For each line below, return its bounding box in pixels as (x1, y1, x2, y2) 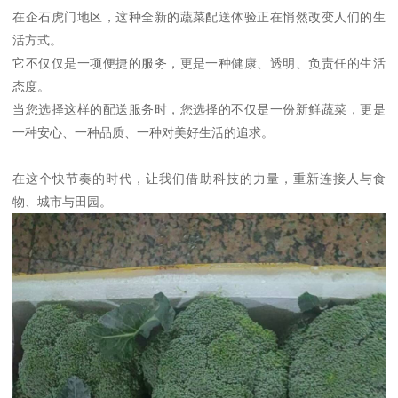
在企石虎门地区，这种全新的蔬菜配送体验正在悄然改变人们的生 (12, 10, 386, 25)
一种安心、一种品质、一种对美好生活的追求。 (12, 125, 275, 140)
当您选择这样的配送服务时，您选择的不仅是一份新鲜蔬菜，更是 (12, 102, 386, 117)
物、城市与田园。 (12, 195, 113, 210)
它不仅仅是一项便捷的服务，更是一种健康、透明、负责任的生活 (12, 56, 386, 71)
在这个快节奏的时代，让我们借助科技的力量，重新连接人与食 (12, 171, 386, 187)
